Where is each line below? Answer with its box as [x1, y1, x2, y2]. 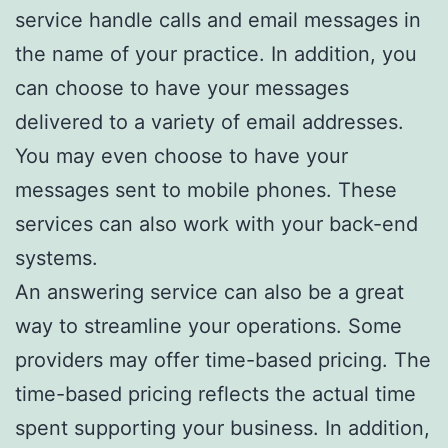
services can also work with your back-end [15, 211, 418, 236]
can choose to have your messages [15, 75, 349, 100]
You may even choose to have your [15, 143, 348, 168]
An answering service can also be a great [15, 279, 404, 304]
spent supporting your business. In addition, [15, 415, 430, 440]
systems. [15, 245, 98, 270]
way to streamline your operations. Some [15, 313, 402, 338]
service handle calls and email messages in [15, 7, 421, 32]
